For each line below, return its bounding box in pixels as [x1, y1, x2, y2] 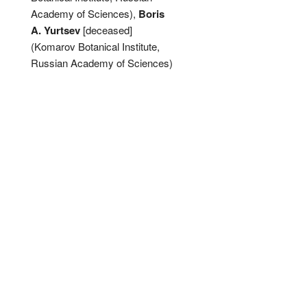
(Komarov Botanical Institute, [30, 39, 160, 53]
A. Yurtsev [30, 23, 80, 38]
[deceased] [79, 23, 132, 37]
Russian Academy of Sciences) [30, 56, 173, 70]
